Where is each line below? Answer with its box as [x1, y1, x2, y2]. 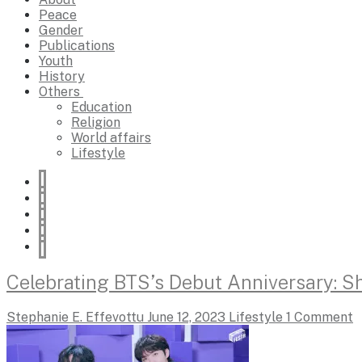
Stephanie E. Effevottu [6, 309, 144, 325]
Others [39, 84, 80, 99]
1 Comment [283, 309, 353, 325]
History [39, 69, 85, 84]
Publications [39, 38, 115, 53]
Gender [39, 23, 83, 38]
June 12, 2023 [147, 309, 225, 325]
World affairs [71, 130, 151, 145]
